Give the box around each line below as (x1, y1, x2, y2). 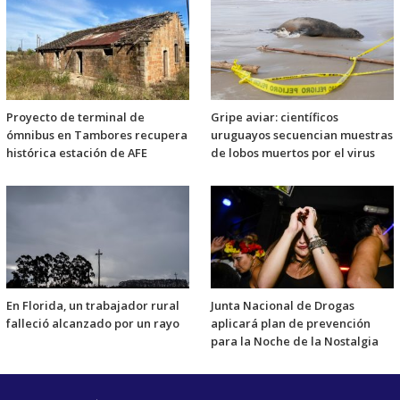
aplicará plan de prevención (211, 314, 371, 331)
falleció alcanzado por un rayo (6, 314, 179, 331)
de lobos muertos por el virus (211, 145, 375, 162)
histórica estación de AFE (6, 145, 147, 162)
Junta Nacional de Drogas (211, 296, 354, 313)
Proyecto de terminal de (6, 109, 145, 126)
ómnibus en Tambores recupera (6, 127, 187, 144)
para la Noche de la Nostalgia (211, 332, 379, 349)
